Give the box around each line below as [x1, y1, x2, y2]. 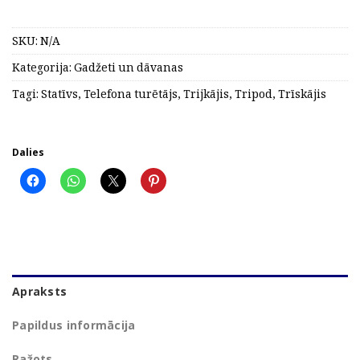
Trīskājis [278, 84, 326, 102]
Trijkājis [183, 84, 229, 102]
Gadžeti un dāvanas [74, 58, 183, 76]
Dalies [12, 145, 44, 159]
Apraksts [12, 284, 67, 300]
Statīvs [41, 84, 78, 102]
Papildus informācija [12, 317, 136, 333]
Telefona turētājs [84, 84, 178, 102]
